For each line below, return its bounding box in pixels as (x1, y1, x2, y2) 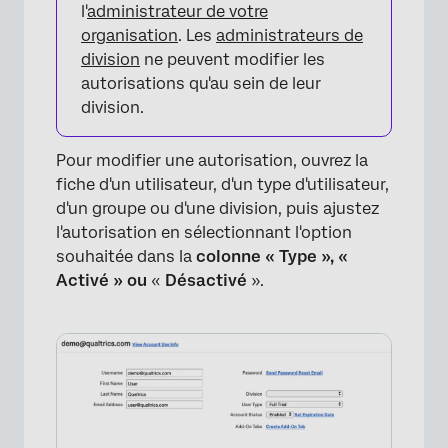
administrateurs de (216, 26, 363, 45)
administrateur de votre (87, 2, 268, 21)
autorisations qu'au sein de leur (81, 74, 321, 93)
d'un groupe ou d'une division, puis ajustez (56, 199, 379, 218)
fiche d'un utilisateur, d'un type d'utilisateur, (56, 175, 389, 194)
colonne (196, 247, 265, 266)
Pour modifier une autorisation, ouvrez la (56, 151, 368, 170)
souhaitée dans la (56, 247, 196, 266)
